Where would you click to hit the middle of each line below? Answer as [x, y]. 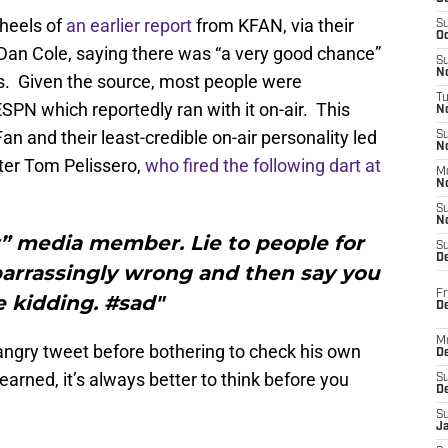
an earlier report [129, 26]
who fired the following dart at [263, 166]
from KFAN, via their [273, 26]
